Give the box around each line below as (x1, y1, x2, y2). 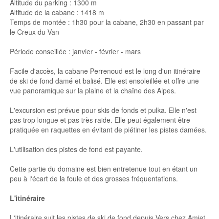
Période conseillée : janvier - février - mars (10, 46, 141, 56)
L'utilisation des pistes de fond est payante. (10, 144, 143, 154)
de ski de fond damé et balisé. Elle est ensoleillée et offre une (10, 76, 199, 86)
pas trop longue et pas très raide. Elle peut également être (10, 115, 190, 125)
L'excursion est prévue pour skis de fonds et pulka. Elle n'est (10, 105, 197, 115)
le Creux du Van (10, 27, 59, 37)
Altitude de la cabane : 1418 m (10, 7, 104, 17)
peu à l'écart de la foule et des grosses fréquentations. (10, 174, 178, 183)
